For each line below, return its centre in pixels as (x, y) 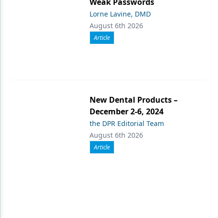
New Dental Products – (134, 100)
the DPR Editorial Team (127, 123)
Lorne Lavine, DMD (120, 14)
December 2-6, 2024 (127, 111)
